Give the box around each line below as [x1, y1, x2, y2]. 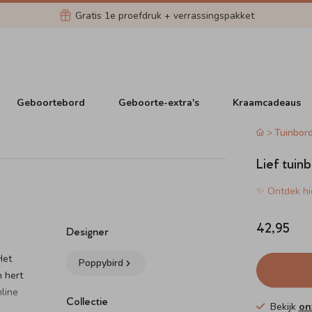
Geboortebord [17, 95, 86, 109]
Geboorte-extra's [118, 95, 200, 109]
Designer [66, 224, 109, 237]
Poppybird [79, 256, 124, 270]
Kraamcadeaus [233, 95, 302, 109]
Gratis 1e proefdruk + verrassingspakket [75, 8, 254, 22]
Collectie [66, 294, 109, 307]
